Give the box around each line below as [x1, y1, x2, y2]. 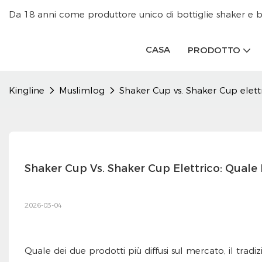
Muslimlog [59, 85, 105, 96]
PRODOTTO [188, 44, 240, 56]
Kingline [9, 85, 44, 96]
